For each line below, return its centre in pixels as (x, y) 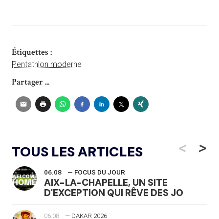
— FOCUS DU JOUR (96, 172)
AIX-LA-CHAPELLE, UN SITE (106, 182)
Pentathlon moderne (47, 64)
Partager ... (31, 82)
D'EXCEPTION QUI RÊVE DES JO (114, 193)
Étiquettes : (32, 52)
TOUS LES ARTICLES (77, 152)
